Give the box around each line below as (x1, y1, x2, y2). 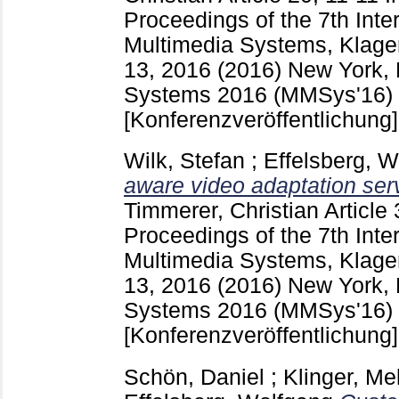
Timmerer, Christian (124, 199, 319, 224)
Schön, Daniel (124, 365, 265, 390)
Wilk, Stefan (124, 149, 245, 174)
